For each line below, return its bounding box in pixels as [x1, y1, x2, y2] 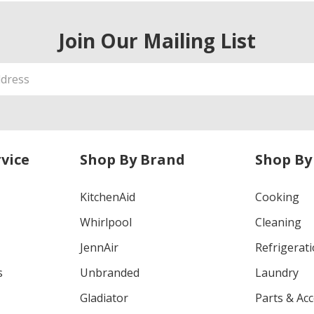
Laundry [255, 265, 299, 281]
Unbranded [79, 265, 139, 281]
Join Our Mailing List [58, 27, 256, 55]
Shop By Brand [79, 150, 185, 170]
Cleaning [255, 214, 302, 231]
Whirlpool [79, 214, 132, 231]
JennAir [79, 240, 118, 256]
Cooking [255, 189, 300, 205]
